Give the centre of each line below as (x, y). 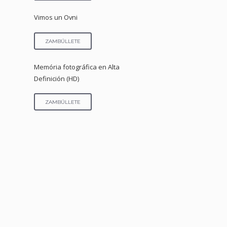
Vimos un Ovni (56, 17)
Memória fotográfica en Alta (77, 67)
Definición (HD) (57, 78)
